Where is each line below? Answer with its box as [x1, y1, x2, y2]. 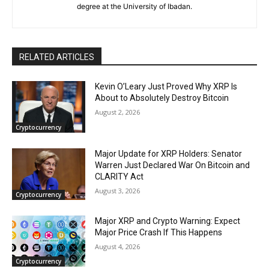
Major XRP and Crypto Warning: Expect [95, 216, 241, 226]
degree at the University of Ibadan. [77, 2, 192, 11]
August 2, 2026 [95, 107, 141, 117]
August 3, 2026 [95, 186, 141, 195]
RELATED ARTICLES [19, 52, 94, 62]
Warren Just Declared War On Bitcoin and [95, 160, 250, 170]
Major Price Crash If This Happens [95, 227, 223, 237]
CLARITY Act [95, 171, 144, 181]
